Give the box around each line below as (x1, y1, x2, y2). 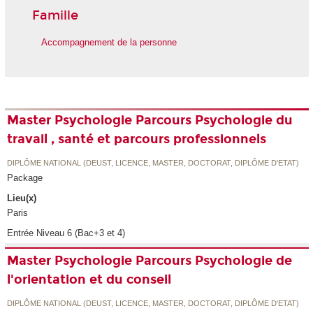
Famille (31, 7, 78, 23)
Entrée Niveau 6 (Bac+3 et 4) (7, 227, 126, 238)
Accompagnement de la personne (41, 37, 177, 48)
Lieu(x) (7, 192, 37, 203)
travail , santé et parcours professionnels (7, 131, 267, 147)
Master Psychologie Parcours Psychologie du (7, 112, 293, 128)
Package (7, 173, 43, 184)
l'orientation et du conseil (7, 271, 172, 287)
